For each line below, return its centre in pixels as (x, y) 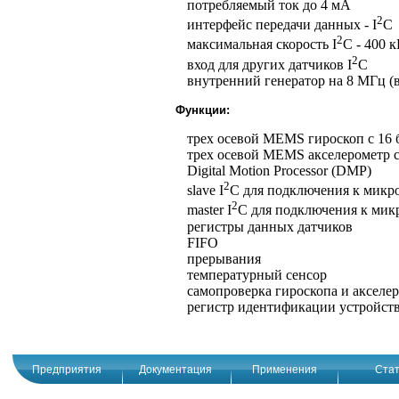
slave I (205, 191)
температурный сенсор (257, 274)
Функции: (202, 110)
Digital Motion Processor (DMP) (279, 171)
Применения (284, 370)
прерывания (224, 258)
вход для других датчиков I (269, 65)
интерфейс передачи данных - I (282, 25)
